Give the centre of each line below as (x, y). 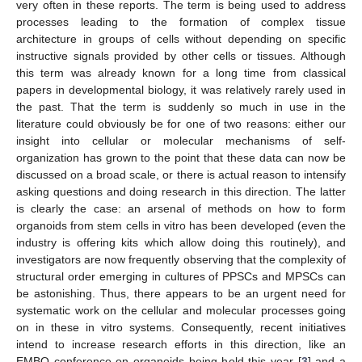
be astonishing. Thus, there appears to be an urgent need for (181, 293)
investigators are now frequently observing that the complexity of (181, 259)
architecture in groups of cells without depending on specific (181, 39)
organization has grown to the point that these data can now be (181, 158)
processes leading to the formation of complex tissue (181, 22)
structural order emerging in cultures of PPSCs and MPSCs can (181, 276)
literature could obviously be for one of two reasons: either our (181, 124)
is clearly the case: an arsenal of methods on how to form (181, 208)
